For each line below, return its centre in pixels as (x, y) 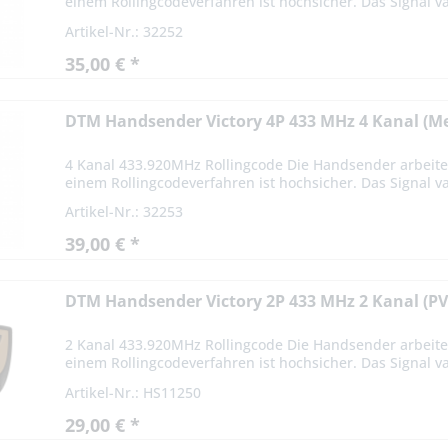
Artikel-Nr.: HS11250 (133, 392)
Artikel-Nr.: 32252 (124, 31)
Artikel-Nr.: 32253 (124, 212)
